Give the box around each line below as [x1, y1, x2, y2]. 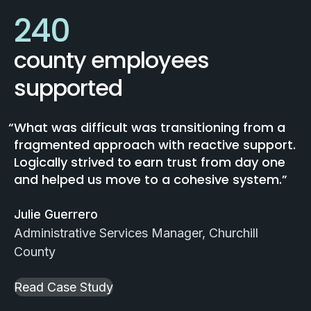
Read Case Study [14, 280, 113, 294]
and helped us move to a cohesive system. [14, 171, 282, 188]
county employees [14, 44, 209, 76]
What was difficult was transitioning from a [14, 119, 285, 136]
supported [14, 72, 122, 103]
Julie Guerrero [14, 207, 98, 221]
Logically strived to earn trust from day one [14, 153, 285, 171]
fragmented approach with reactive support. [14, 136, 296, 153]
